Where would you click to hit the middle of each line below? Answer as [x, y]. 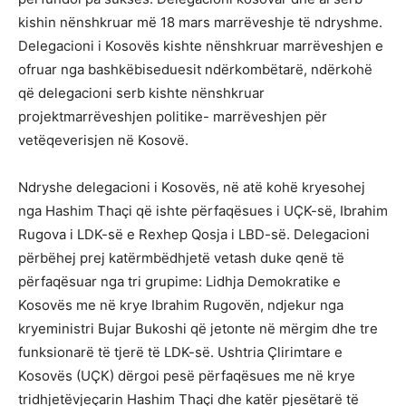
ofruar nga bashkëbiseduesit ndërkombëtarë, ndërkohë [195, 69]
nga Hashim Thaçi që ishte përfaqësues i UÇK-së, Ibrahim [203, 210]
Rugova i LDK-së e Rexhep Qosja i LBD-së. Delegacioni [194, 234]
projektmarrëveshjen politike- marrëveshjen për [173, 116]
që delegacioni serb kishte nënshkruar [141, 92]
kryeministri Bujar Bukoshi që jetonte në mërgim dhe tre [198, 328]
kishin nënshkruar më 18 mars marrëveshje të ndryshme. [200, 22]
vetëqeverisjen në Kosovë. [103, 140]
